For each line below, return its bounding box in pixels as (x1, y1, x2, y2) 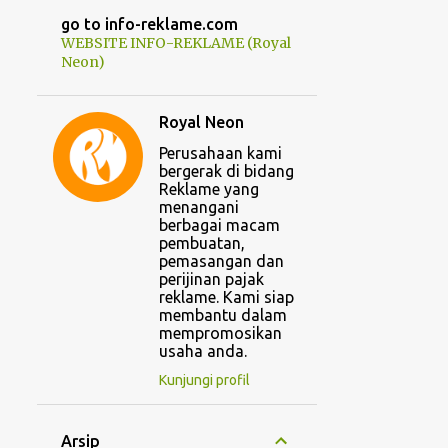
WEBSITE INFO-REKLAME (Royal (60, 34, 291, 52)
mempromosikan (158, 324, 282, 342)
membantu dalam (158, 306, 287, 324)
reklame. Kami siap (158, 288, 294, 306)
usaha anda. (158, 342, 247, 360)
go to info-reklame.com (60, 15, 238, 33)
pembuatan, (158, 234, 245, 252)
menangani (158, 198, 239, 216)
